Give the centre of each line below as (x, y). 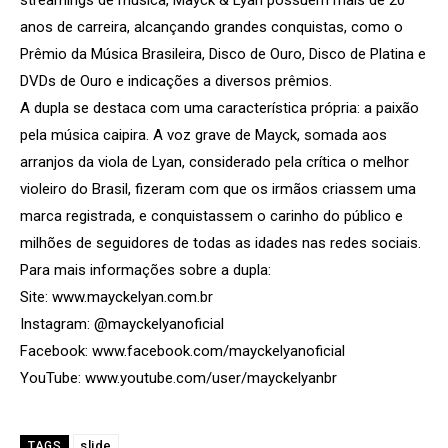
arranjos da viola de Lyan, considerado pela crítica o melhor (214, 161)
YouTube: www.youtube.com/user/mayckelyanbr (178, 377)
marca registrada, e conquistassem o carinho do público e (211, 215)
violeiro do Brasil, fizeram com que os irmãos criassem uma (218, 188)
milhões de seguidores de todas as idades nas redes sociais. (220, 242)
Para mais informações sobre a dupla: (145, 269)
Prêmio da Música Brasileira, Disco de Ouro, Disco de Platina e (223, 53)
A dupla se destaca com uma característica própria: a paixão (219, 107)
